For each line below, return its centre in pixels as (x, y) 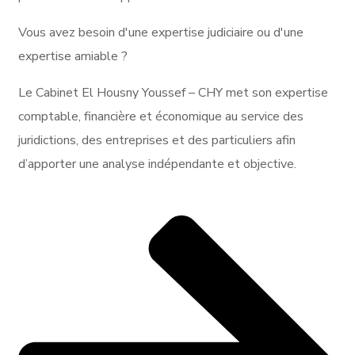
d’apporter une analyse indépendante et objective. (157, 164)
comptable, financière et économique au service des (161, 116)
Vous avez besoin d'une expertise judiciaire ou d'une (161, 32)
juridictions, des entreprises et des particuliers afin (157, 140)
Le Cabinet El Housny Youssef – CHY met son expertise (173, 92)
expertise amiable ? (73, 56)
